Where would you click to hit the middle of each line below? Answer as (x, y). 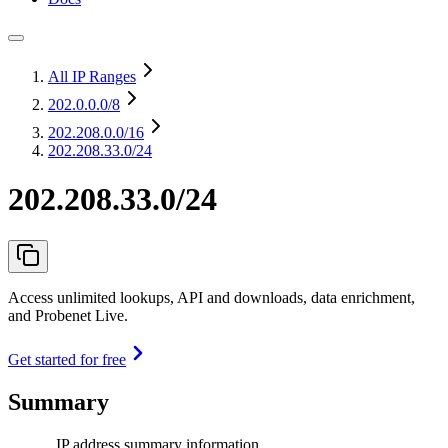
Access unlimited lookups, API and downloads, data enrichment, (211, 297)
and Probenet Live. (68, 315)
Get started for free (67, 359)
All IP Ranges (92, 76)
